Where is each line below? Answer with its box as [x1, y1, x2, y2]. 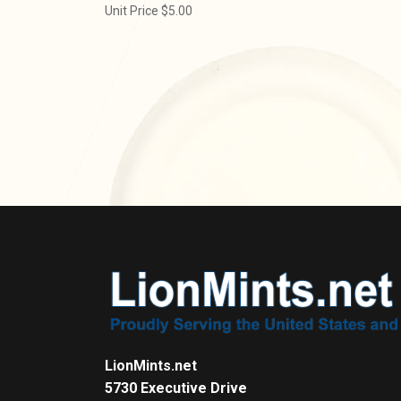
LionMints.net [105, 356, 197, 374]
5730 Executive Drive [105, 379, 247, 397]
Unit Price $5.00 [105, 4, 195, 18]
